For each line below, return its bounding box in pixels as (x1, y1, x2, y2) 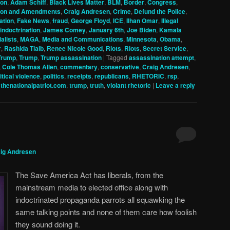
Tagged (106, 52, 127, 62)
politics (43, 71, 64, 81)
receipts (67, 71, 91, 81)
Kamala (159, 25, 182, 34)
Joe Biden (127, 25, 156, 34)
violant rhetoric (107, 80, 151, 90)
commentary (60, 62, 98, 71)
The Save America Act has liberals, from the (15, 169, 163, 180)
